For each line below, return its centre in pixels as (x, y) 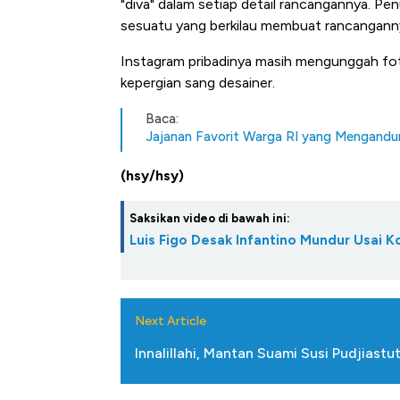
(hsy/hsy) (152, 176)
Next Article (171, 321)
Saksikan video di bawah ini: (210, 219)
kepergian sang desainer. (198, 83)
